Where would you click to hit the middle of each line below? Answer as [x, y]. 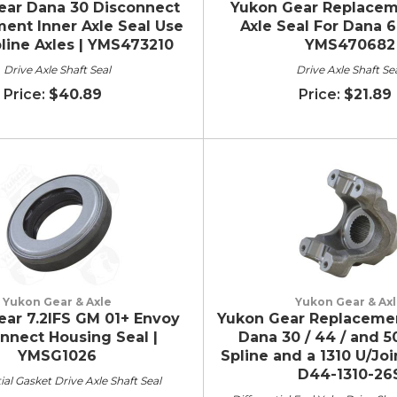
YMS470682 [350, 44]
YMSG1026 [57, 355]
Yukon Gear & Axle [57, 301]
